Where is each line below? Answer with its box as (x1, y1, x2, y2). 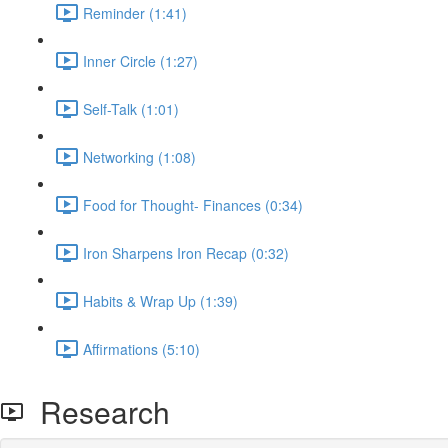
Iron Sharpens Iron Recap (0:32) (83, 242, 289, 263)
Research (24, 390, 170, 433)
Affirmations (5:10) (83, 338, 200, 359)
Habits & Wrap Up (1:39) (83, 290, 238, 311)
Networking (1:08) (83, 146, 196, 167)
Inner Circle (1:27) (83, 50, 198, 71)
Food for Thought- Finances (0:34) (83, 194, 303, 215)
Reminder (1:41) (83, 2, 187, 23)
